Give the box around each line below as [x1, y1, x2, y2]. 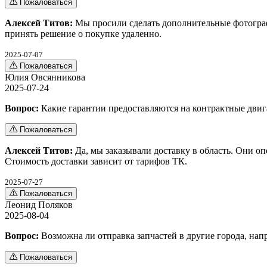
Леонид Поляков [5, 199, 73, 210]
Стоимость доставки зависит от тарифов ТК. [5, 156, 187, 166]
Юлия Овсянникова [5, 72, 85, 82]
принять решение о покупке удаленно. [5, 28, 162, 39]
